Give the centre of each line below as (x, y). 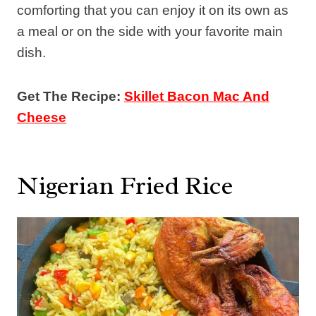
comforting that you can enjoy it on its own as (153, 10)
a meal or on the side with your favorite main (150, 31)
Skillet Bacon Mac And (197, 96)
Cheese (42, 117)
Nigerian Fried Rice (125, 185)
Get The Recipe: (71, 96)
